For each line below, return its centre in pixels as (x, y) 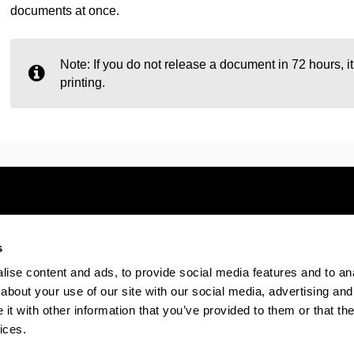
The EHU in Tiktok (242, 309)
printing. (82, 82)
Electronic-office (149, 260)
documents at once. (64, 10)
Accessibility (258, 260)
